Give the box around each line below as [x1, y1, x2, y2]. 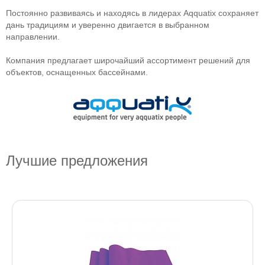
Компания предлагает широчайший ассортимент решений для [6, 56, 250, 65]
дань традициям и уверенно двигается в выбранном [6, 20, 209, 30]
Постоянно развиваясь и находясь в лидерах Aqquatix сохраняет [6, 8, 258, 18]
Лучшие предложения [6, 153, 148, 169]
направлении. [6, 32, 60, 41]
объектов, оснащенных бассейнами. [6, 67, 148, 77]
